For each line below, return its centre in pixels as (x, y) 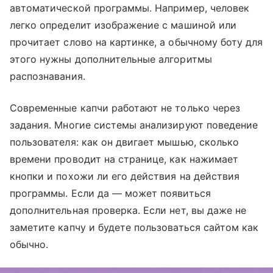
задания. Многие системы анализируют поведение (134, 125)
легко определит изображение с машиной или (123, 25)
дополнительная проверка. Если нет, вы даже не (128, 210)
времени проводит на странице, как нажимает (124, 159)
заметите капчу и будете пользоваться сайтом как (134, 227)
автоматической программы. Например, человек (130, 8)
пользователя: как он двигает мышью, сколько (125, 142)
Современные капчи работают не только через (125, 108)
